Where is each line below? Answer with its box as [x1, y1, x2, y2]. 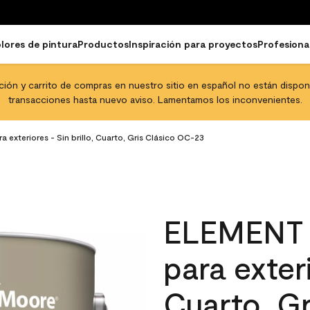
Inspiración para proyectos [129, 38, 257, 50]
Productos [77, 38, 129, 50]
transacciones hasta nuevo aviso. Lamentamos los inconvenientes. [8, 93, 302, 105]
